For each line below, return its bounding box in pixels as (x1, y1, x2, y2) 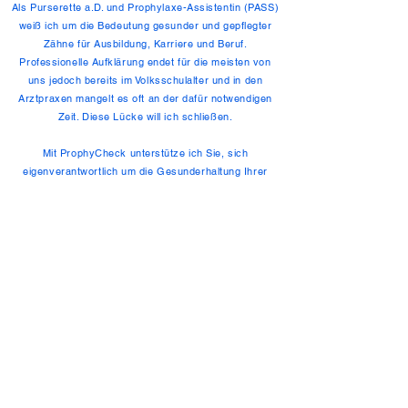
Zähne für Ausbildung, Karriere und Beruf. (43, 37, 248, 50)
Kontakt (237, 382, 274, 394)
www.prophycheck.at (18, 382, 120, 394)
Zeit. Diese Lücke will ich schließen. (57, 110, 233, 123)
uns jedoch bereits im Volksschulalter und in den (27, 74, 263, 87)
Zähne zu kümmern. (95, 183, 196, 196)
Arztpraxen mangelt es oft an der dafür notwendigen (18, 92, 272, 105)
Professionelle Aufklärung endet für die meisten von (19, 56, 271, 68)
